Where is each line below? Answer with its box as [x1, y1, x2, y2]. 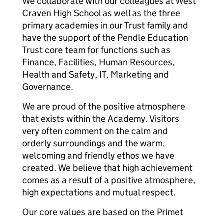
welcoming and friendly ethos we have [22, 150, 174, 161]
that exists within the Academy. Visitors [22, 113, 179, 124]
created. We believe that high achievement [22, 162, 192, 173]
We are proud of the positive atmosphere [22, 101, 185, 112]
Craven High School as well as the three [22, 7, 180, 19]
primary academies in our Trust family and [22, 20, 188, 31]
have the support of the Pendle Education [22, 32, 188, 43]
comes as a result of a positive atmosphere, [22, 174, 195, 186]
